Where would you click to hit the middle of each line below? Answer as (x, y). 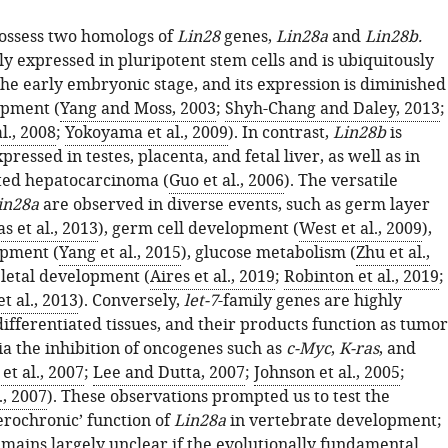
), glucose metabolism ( (268, 253)
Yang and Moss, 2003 (137, 109)
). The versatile (340, 181)
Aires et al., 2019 (212, 277)
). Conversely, (130, 301)
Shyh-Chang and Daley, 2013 (332, 109)
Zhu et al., (392, 253)
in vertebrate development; (333, 421)
